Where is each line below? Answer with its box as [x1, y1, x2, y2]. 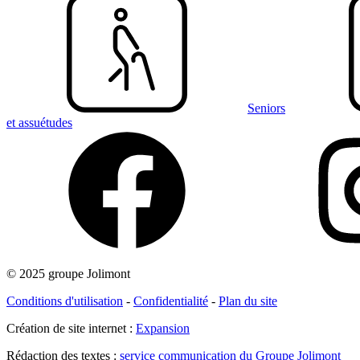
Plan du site [219, 293, 277, 308]
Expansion [136, 321, 190, 335]
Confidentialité [133, 293, 208, 308]
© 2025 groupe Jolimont [6, 266, 130, 280]
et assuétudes [6, 115, 72, 129]
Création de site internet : [6, 321, 136, 335]
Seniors [247, 100, 285, 115]
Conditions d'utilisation [6, 293, 123, 308]
